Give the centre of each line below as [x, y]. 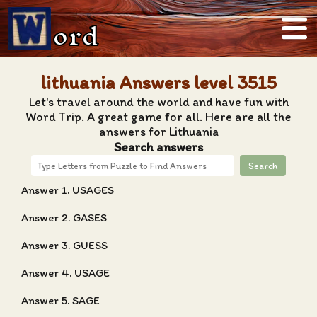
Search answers [158, 147]
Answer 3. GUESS [64, 245]
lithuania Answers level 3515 [158, 82]
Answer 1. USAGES [68, 190]
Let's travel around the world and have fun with [158, 102]
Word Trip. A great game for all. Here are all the [158, 116]
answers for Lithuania [158, 131]
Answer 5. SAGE [60, 300]
